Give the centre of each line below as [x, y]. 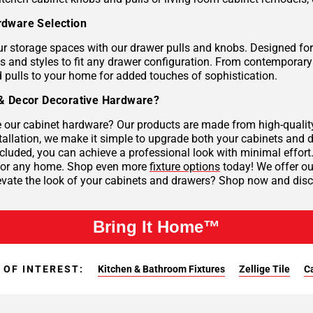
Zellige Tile [264, 269]
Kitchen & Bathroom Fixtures [161, 269]
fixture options [185, 167]
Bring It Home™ [156, 227]
